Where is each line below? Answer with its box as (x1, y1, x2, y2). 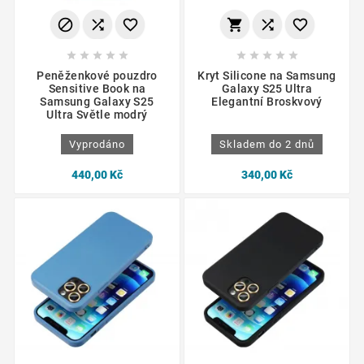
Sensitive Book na (48, 82, 146, 96)
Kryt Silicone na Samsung (197, 69, 336, 83)
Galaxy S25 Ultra (221, 82, 313, 96)
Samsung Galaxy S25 (40, 95, 154, 109)
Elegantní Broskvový (211, 95, 323, 109)
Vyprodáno (69, 138, 125, 151)
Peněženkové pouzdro (37, 69, 158, 83)
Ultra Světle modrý (46, 108, 148, 122)
